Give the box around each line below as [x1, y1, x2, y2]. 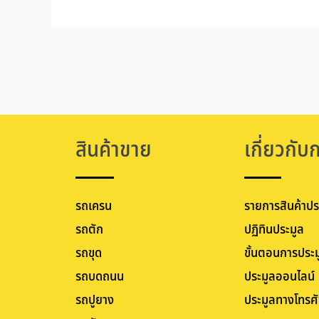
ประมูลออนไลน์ [244, 267, 315, 287]
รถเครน [75, 197, 112, 216]
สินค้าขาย [75, 134, 152, 167]
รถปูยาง [75, 291, 114, 310]
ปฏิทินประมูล [244, 220, 305, 240]
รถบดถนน [75, 267, 124, 287]
